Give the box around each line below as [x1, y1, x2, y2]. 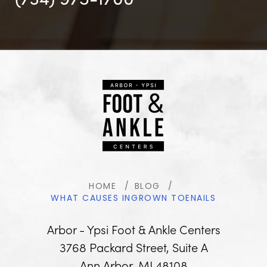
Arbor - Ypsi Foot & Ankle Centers [46, 221, 221, 237]
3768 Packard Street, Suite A [59, 238, 208, 255]
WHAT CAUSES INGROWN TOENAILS [51, 194, 216, 203]
